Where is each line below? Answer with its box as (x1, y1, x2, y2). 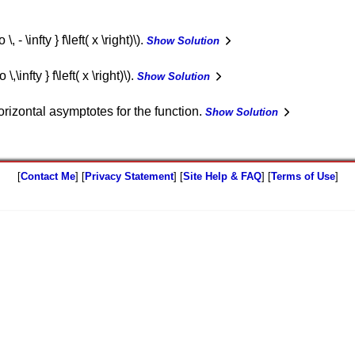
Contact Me (20, 170, 75, 182)
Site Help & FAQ (182, 170, 261, 182)
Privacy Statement (84, 170, 174, 182)
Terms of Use (270, 170, 335, 182)
